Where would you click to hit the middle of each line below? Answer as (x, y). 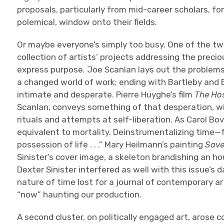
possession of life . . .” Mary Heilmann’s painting (111, 144)
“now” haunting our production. (79, 194)
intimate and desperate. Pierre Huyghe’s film (106, 94)
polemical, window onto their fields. (87, 22)
